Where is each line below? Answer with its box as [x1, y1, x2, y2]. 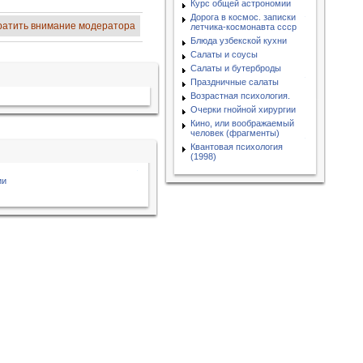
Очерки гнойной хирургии [190, 105, 296, 115]
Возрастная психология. [190, 91, 290, 101]
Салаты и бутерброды [190, 63, 281, 74]
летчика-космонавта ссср [190, 22, 297, 32]
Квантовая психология [190, 142, 283, 152]
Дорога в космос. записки [190, 12, 296, 23]
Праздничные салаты [190, 77, 279, 88]
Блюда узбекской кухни [190, 36, 287, 46]
